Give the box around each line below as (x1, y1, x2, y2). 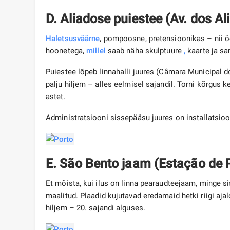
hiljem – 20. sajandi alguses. (46, 203, 145, 213)
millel (86, 46, 106, 56)
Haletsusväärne (46, 34, 100, 44)
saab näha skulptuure (105, 46, 184, 56)
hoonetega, (46, 46, 87, 56)
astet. (46, 92, 68, 102)
